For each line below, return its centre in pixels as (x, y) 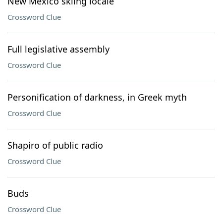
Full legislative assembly (58, 49)
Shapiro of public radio (55, 145)
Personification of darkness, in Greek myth (97, 97)
